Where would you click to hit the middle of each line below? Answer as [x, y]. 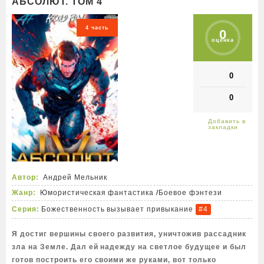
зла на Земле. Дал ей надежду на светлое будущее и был [129, 247]
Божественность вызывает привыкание [117, 209]
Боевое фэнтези [190, 193]
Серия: [26, 209]
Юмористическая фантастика [97, 193]
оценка [223, 40]
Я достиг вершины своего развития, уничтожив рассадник [129, 234]
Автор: [25, 177]
